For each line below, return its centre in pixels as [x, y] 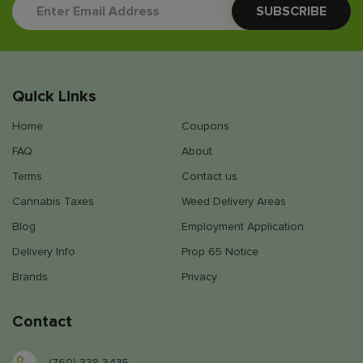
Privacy [199, 276]
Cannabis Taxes [53, 201]
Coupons [205, 126]
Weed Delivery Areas [234, 201]
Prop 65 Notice [220, 251]
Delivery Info [44, 251]
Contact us [209, 176]
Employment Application [243, 226]
